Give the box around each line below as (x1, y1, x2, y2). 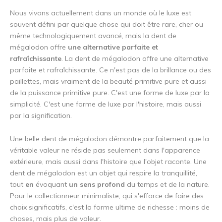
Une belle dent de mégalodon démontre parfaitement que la (10, 134, 209, 144)
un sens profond (69, 180, 127, 189)
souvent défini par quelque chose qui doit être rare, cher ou (10, 20, 203, 29)
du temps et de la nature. (127, 180, 210, 189)
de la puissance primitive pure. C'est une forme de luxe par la (10, 88, 210, 98)
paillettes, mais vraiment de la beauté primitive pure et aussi (10, 77, 207, 86)
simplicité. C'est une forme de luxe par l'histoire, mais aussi (10, 100, 201, 109)
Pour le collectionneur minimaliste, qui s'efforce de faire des (10, 191, 204, 201)
